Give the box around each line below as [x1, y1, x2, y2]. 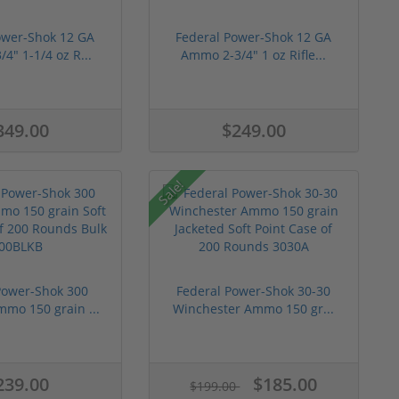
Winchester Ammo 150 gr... [173, 299, 335, 317]
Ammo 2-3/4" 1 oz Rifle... [181, 45, 327, 63]
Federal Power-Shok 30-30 [176, 281, 331, 299]
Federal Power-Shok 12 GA [175, 28, 332, 45]
